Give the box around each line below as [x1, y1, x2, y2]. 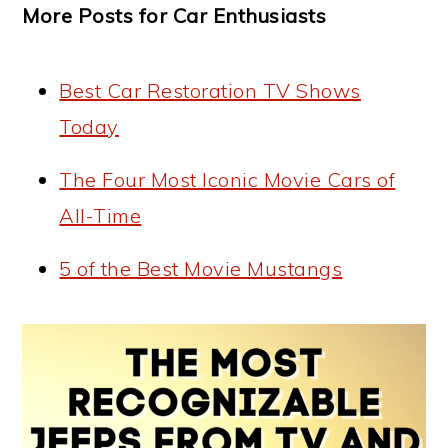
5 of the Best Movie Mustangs [59, 255, 343, 281]
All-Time [59, 202, 142, 228]
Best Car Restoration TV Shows [59, 77, 361, 103]
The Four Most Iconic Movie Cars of [59, 166, 396, 192]
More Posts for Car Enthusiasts [22, 2, 327, 28]
